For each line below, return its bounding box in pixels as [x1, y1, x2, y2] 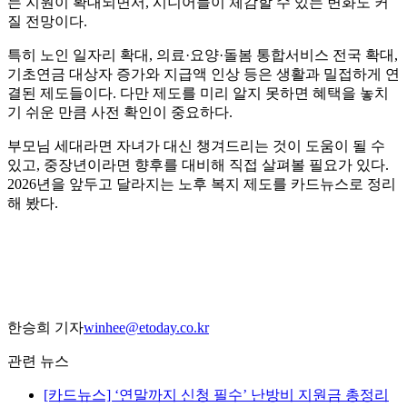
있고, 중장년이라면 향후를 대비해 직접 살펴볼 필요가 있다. [7, 157, 389, 174]
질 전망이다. [7, 14, 87, 30]
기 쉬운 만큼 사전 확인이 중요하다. [7, 104, 233, 121]
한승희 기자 [7, 320, 84, 336]
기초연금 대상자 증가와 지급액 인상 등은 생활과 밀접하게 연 [7, 66, 400, 83]
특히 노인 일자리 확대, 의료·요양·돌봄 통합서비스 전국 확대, [7, 47, 398, 64]
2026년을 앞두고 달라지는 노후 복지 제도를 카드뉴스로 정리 [7, 176, 396, 193]
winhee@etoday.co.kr [84, 320, 209, 336]
